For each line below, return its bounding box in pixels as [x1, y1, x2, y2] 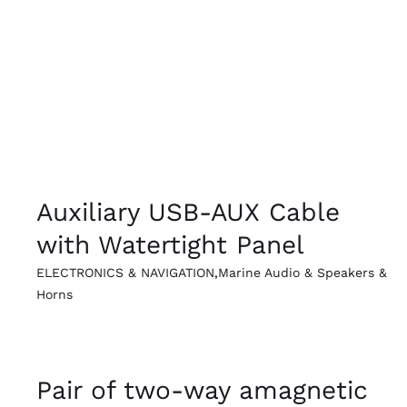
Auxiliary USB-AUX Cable [35, 197, 340, 228]
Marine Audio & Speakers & [217, 265, 387, 281]
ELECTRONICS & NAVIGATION [35, 265, 214, 281]
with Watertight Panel [35, 230, 304, 261]
